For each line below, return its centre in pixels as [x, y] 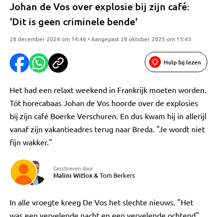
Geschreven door [73, 168]
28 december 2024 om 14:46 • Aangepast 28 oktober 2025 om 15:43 [101, 39]
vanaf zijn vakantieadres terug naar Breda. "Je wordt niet [107, 129]
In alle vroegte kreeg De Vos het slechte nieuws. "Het [101, 202]
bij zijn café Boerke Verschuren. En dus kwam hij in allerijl [108, 116]
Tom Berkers [117, 175]
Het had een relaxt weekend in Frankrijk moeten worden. [108, 90]
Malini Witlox [73, 175]
